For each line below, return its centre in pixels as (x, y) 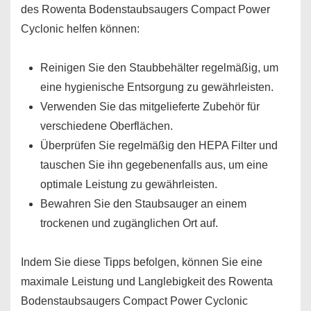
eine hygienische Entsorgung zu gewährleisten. (157, 87)
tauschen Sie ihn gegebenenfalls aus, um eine (154, 165)
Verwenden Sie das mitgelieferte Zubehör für (150, 107)
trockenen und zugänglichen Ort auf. (129, 223)
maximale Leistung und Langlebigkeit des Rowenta (147, 281)
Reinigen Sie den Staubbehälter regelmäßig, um (159, 68)
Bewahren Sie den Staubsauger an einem (143, 204)
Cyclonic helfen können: (80, 29)
